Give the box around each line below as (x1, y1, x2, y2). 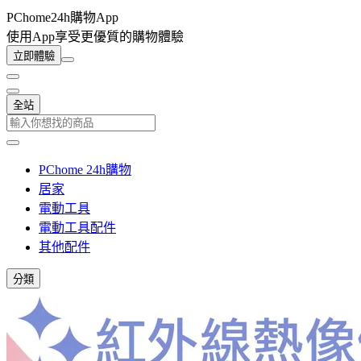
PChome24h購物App (6, 10, 118, 24)
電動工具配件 (39, 221, 116, 234)
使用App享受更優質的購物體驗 (6, 30, 184, 44)
